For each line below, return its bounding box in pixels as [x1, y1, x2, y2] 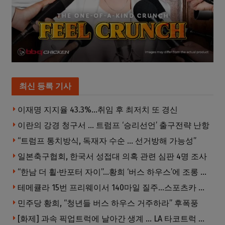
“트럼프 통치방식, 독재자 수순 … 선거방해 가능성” [18, 136, 196, 146]
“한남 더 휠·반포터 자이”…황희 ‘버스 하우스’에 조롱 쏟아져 [200, 167, 206, 177]
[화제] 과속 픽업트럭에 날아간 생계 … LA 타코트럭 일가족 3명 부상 [198, 214, 204, 224]
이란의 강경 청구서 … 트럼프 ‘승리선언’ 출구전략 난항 [18, 121, 209, 131]
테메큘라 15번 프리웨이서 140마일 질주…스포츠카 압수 [198, 183, 204, 193]
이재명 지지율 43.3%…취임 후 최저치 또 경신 [18, 105, 178, 115]
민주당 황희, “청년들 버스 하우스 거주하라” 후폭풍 [18, 198, 198, 208]
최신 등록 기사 [19, 81, 71, 91]
